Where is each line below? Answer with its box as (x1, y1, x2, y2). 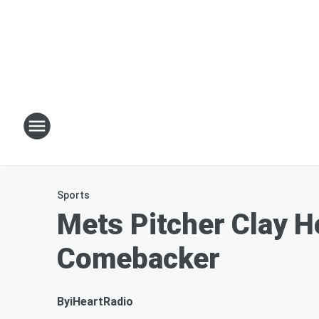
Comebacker (57, 242, 221, 276)
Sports (57, 189, 90, 201)
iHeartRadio (70, 295, 133, 308)
